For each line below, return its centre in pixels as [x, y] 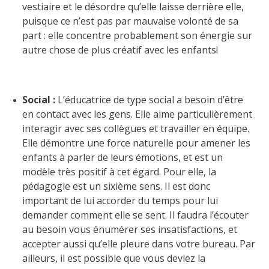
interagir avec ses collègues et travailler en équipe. [136, 128]
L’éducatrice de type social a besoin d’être [150, 99]
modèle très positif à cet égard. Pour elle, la [119, 171]
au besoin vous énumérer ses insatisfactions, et [130, 229]
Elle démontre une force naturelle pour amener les [137, 143]
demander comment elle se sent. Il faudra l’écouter [136, 215]
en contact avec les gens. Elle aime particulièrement [138, 114]
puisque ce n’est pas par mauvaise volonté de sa [131, 21]
